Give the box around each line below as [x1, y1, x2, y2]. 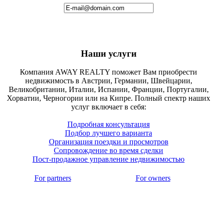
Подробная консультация [67, 120, 150, 129]
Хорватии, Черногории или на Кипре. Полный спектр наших [7, 94, 210, 103]
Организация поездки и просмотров [48, 138, 169, 146]
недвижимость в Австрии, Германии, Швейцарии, [25, 77, 192, 85]
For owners [135, 174, 170, 183]
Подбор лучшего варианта [65, 129, 152, 138]
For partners [34, 174, 71, 183]
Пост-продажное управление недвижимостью [32, 155, 185, 164]
